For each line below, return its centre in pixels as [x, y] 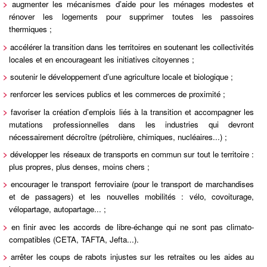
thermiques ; [30, 29]
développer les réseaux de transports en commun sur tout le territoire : [131, 154]
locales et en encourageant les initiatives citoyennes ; [102, 59]
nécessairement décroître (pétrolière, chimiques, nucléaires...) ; [118, 136]
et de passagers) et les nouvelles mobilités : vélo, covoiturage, [132, 197]
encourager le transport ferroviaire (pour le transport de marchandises [131, 184]
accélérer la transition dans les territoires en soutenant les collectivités [131, 46]
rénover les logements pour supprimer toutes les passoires [132, 17]
